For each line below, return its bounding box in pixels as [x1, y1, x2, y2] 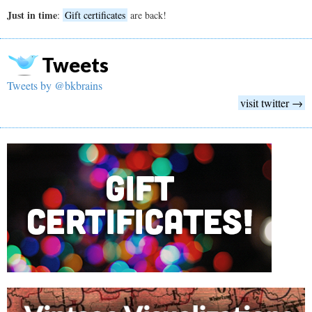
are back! [127, 8, 166, 22]
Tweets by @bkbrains [7, 78, 102, 93]
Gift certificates [65, 8, 125, 22]
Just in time [7, 8, 57, 23]
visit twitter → [240, 95, 303, 111]
